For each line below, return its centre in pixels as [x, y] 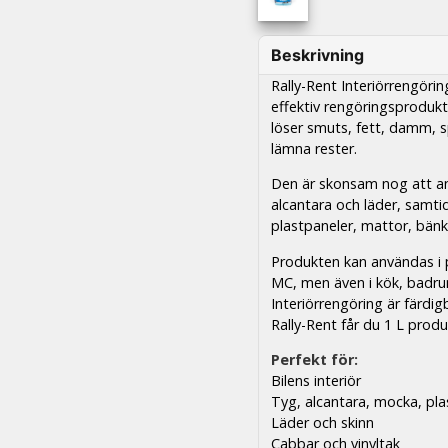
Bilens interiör [316, 381]
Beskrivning [318, 54]
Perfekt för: [315, 360]
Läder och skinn [323, 423]
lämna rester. [314, 148]
